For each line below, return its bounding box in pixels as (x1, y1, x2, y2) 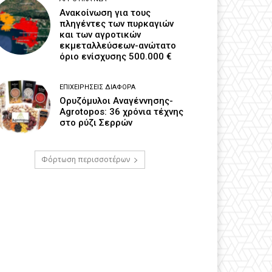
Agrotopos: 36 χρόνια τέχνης (59, 106, 184, 118)
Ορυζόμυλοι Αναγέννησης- (59, 95, 174, 107)
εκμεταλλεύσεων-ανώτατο (59, 40, 177, 51)
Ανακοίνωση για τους (59, 7, 151, 18)
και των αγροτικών (59, 29, 141, 40)
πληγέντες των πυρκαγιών (59, 18, 174, 29)
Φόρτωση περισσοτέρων (41, 154, 130, 165)
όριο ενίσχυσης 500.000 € (59, 51, 172, 62)
